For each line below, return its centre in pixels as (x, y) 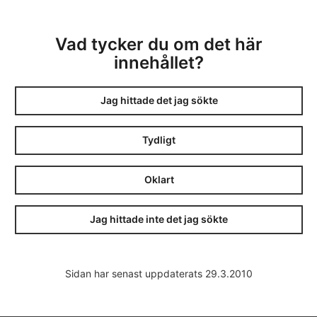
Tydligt (159, 140)
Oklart (159, 180)
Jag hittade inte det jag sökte (159, 219)
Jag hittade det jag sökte (159, 100)
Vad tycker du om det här (159, 44)
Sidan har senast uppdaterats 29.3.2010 (158, 273)
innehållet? (159, 62)
